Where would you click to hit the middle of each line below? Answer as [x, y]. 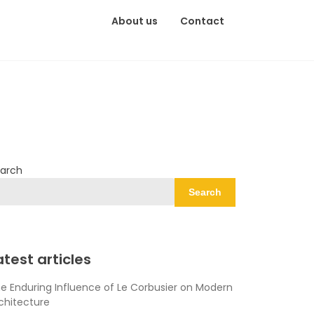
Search [205, 192]
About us [134, 21]
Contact [202, 21]
